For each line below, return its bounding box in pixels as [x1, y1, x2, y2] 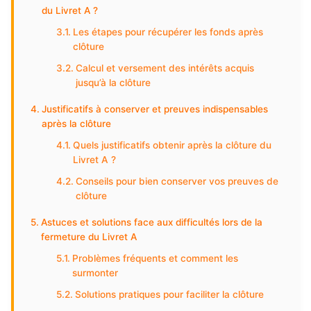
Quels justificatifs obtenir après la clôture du [73, 140, 272, 151]
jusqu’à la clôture [76, 77, 151, 88]
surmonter [72, 267, 119, 278]
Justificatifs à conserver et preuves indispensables [41, 103, 268, 115]
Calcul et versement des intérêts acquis [76, 62, 255, 74]
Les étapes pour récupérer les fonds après [73, 26, 264, 37]
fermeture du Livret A [40, 231, 137, 242]
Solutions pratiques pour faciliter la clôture [75, 289, 264, 300]
